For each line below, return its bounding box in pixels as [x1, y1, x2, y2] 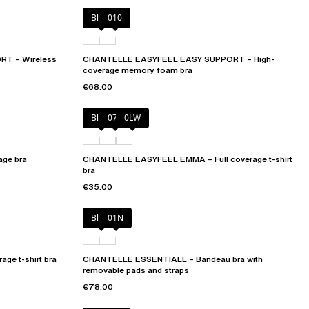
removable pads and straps [83, 264, 189, 277]
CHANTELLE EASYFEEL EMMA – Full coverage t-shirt [83, 153, 292, 166]
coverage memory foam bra [83, 64, 192, 77]
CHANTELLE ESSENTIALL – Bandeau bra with [83, 253, 263, 266]
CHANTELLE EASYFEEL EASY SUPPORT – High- [83, 53, 275, 66]
